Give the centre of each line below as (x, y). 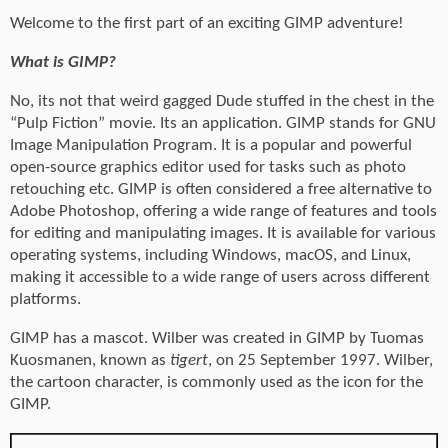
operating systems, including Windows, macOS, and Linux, (210, 255)
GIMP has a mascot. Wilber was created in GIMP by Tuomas (217, 339)
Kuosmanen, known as (90, 361)
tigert (189, 361)
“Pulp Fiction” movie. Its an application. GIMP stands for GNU (223, 123)
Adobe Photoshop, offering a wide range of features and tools (223, 211)
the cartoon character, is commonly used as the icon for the (216, 383)
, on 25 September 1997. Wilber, (320, 361)
